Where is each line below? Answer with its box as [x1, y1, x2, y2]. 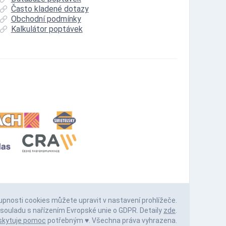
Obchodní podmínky [11, 14, 81, 24]
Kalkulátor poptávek [11, 24, 83, 34]
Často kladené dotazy [11, 4, 89, 14]
